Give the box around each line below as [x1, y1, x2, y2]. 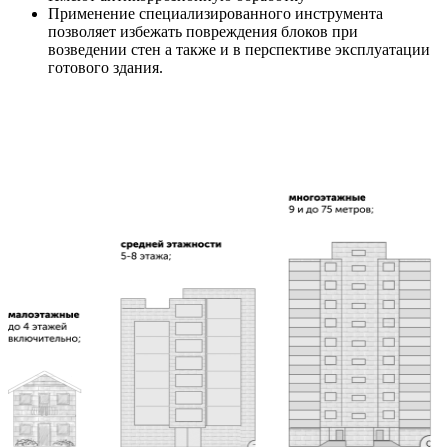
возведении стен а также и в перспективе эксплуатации [48, 40, 430, 58]
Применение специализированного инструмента [48, 4, 383, 22]
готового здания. [48, 58, 163, 76]
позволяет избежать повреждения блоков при [48, 22, 358, 40]
